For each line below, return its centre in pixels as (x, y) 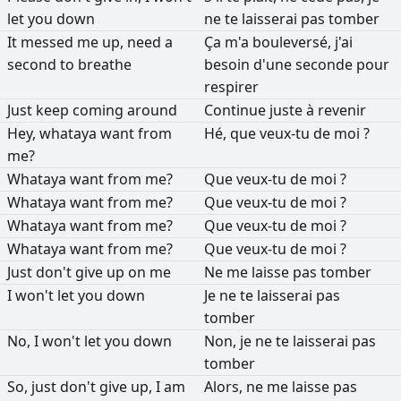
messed (49, 42)
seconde (326, 64)
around (152, 110)
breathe (105, 64)
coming (100, 110)
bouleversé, (294, 42)
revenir (342, 110)
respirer (231, 86)
